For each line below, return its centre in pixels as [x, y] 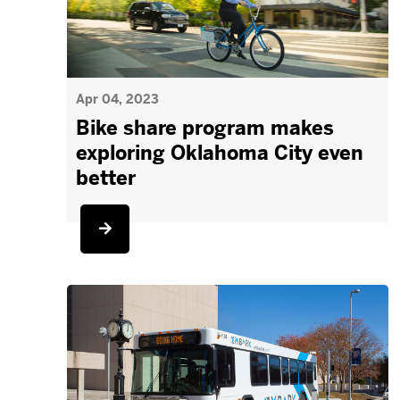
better [106, 178]
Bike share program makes [205, 128]
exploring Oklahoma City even [220, 153]
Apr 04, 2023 [118, 99]
